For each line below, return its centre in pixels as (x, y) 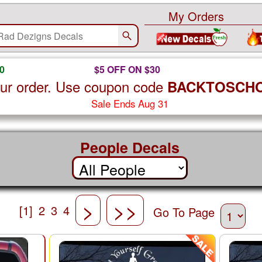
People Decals (130, 147)
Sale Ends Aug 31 (130, 104)
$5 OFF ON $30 (127, 69)
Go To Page (184, 212)
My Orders (196, 16)
